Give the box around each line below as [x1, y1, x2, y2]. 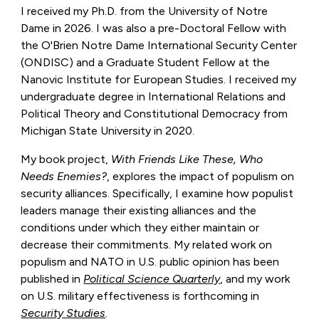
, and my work [220, 272, 291, 286]
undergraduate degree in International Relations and [21, 90, 286, 104]
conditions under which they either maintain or [21, 221, 260, 235]
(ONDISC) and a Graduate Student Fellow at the [21, 56, 271, 70]
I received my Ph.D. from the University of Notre [21, 4, 268, 19]
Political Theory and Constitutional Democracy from [21, 107, 288, 121]
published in [21, 272, 84, 286]
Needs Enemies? [21, 169, 108, 184]
